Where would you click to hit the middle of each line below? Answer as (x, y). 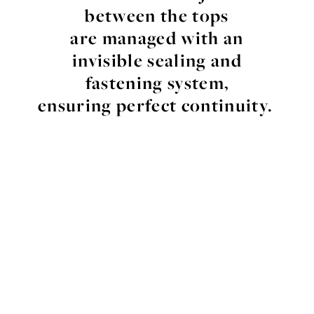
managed (139, 38)
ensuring (75, 105)
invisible (107, 61)
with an (210, 38)
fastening (124, 83)
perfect (147, 105)
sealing (177, 61)
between (121, 16)
